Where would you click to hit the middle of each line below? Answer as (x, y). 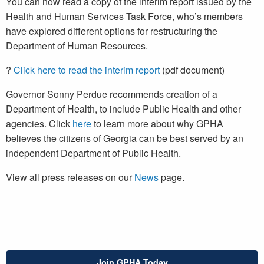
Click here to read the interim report (87, 70)
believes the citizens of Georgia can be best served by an (125, 138)
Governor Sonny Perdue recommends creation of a (112, 94)
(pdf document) (192, 70)
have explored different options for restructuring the (112, 31)
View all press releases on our (70, 177)
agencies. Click (39, 123)
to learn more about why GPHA (157, 123)
